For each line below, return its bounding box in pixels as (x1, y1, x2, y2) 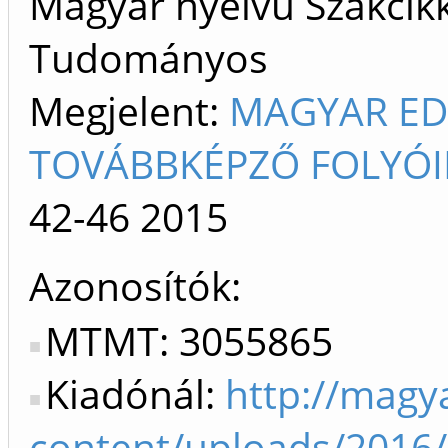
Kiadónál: (45, 367, 225, 421)
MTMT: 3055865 (45, 314, 333, 368)
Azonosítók (29, 259, 231, 313)
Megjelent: (29, 84, 229, 138)
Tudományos (29, 31, 268, 85)
